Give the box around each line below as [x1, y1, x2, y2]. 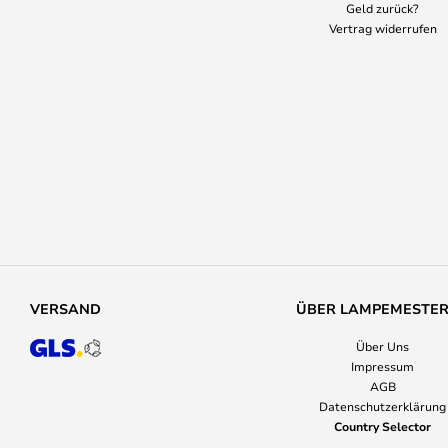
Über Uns [356, 338, 409, 354]
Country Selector [334, 418, 431, 434]
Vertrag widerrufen [328, 20, 437, 36]
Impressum [351, 358, 414, 374]
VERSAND [30, 299, 101, 318]
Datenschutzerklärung [319, 398, 446, 414]
